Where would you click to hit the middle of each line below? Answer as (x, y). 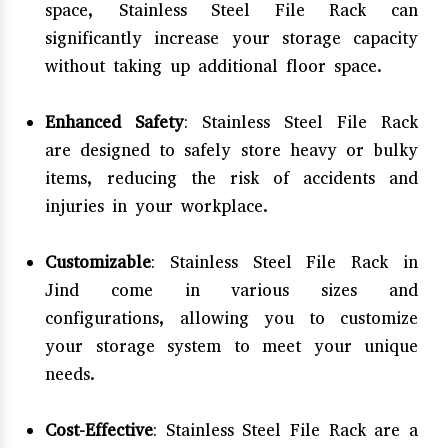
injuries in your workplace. (157, 206)
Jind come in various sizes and (231, 290)
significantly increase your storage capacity (231, 38)
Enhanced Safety (114, 122)
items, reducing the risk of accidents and (231, 178)
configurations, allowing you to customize (231, 318)
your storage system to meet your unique (231, 346)
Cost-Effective (99, 430)
